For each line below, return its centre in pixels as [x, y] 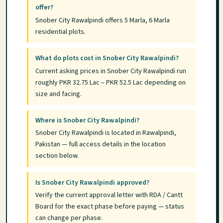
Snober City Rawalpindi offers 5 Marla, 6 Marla [103, 20]
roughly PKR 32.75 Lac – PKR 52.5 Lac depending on [111, 82]
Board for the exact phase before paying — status [110, 207]
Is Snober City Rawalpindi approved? [93, 182]
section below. [57, 156]
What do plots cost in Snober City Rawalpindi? [107, 58]
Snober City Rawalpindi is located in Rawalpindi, [106, 133]
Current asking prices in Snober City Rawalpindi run [111, 71]
